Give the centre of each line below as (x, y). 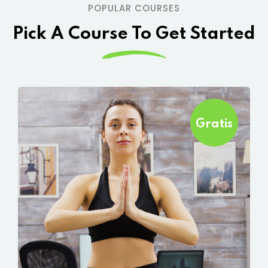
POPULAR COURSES (134, 8)
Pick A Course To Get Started (134, 34)
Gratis (214, 124)
